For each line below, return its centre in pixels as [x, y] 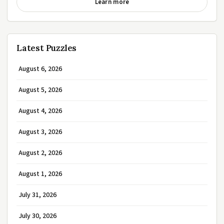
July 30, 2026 [37, 216]
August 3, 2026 [40, 132]
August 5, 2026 [40, 90]
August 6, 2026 [40, 69]
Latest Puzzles [47, 48]
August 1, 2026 [40, 174]
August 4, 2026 [40, 111]
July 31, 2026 [37, 195]
